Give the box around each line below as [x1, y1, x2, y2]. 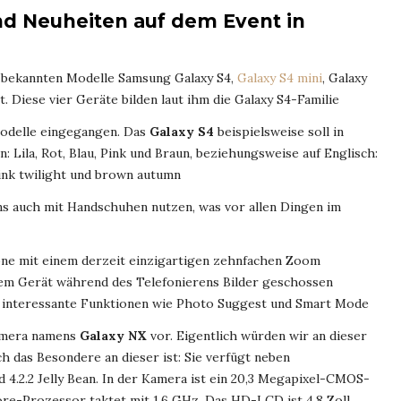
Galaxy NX [80, 328, 147, 345]
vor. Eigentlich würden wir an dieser [147, 328, 367, 345]
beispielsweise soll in [214, 124, 344, 141]
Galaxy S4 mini [237, 70, 322, 87]
